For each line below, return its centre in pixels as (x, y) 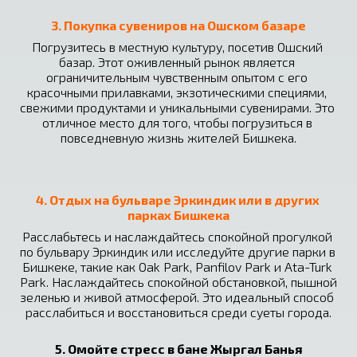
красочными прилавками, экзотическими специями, (177, 92)
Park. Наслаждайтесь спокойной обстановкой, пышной (178, 282)
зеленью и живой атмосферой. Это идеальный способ (177, 297)
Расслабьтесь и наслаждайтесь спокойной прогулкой (177, 236)
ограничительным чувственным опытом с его (177, 77)
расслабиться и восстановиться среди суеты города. (178, 312)
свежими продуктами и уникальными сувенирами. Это (177, 107)
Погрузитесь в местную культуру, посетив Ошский (177, 47)
